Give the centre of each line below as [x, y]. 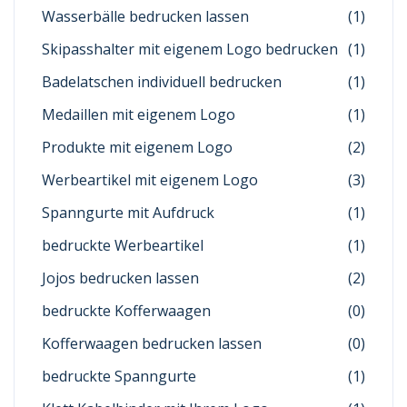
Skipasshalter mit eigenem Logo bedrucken [190, 49]
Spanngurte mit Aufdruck [128, 213]
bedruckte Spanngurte [119, 376]
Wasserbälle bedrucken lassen [145, 16]
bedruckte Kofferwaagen [126, 311]
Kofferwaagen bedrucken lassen [152, 343]
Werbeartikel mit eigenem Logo [150, 180]
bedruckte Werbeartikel [123, 245]
